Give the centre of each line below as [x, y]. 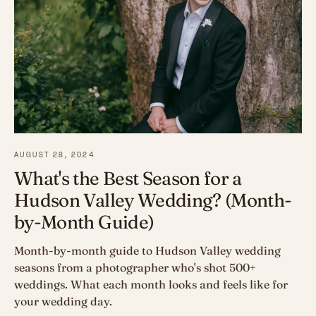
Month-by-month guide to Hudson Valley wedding [147, 251]
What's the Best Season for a [128, 179]
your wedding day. [63, 302]
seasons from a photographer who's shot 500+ [135, 268]
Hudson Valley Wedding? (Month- [153, 201]
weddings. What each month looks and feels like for [151, 285]
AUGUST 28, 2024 [55, 155]
